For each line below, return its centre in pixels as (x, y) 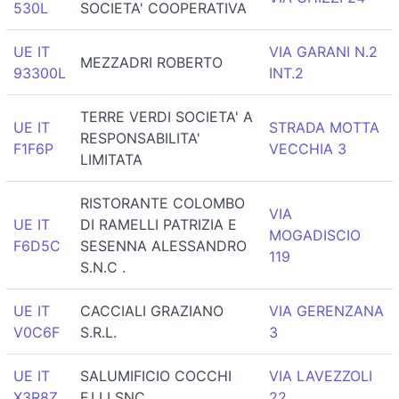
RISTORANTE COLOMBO (163, 203)
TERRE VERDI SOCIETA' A (167, 117)
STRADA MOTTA (324, 127)
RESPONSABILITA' (140, 138)
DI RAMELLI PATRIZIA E (159, 224)
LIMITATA (111, 159)
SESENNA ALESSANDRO (163, 246)
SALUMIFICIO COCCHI (156, 376)
